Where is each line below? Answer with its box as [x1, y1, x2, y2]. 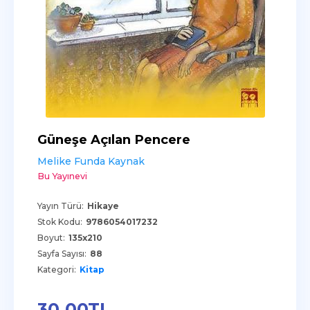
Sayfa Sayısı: [37, 248, 86, 259]
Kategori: [37, 264, 76, 275]
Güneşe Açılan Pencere [37, 131, 190, 147]
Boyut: [37, 232, 65, 243]
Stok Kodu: [37, 217, 82, 227]
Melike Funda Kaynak [37, 155, 145, 167]
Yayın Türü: [37, 201, 84, 211]
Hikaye [87, 201, 119, 211]
